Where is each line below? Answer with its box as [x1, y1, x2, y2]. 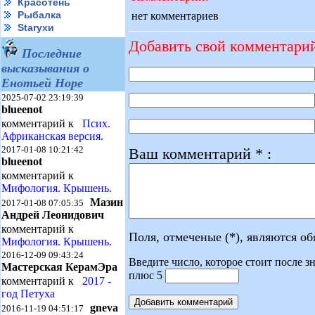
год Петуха [1, 288, 55, 300]
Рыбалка [18, 9, 61, 20]
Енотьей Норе [1, 76, 83, 90]
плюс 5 [129, 269, 165, 281]
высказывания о [1, 61, 89, 75]
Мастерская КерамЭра [1, 261, 117, 273]
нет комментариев [131, 9, 219, 22]
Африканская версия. [1, 130, 103, 142]
